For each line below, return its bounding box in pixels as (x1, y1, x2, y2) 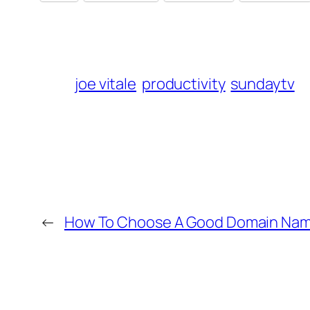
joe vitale (75, 73, 137, 95)
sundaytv (230, 73, 295, 95)
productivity (141, 73, 226, 95)
